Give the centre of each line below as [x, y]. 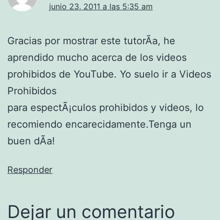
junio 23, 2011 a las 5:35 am [101, 7]
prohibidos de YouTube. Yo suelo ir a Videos [109, 74]
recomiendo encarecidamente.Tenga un [99, 124]
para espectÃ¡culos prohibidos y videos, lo [106, 108]
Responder [30, 170]
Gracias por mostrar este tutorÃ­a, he [91, 41]
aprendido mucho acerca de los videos [97, 58]
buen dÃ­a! [31, 141]
